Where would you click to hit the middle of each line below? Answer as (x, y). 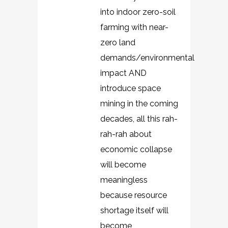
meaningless (124, 180)
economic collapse (136, 149)
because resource (134, 195)
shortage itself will (134, 210)
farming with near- (134, 27)
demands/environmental (147, 58)
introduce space (131, 88)
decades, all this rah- (139, 119)
